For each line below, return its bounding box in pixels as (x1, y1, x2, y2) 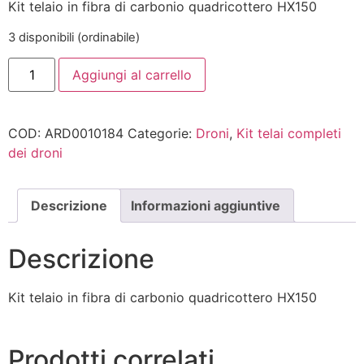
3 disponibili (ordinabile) (8, 29, 140, 45)
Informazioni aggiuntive (131, 197, 280, 214)
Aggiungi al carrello (72, 67, 193, 84)
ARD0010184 (45, 125, 123, 142)
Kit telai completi (236, 125, 341, 142)
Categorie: (128, 125, 196, 142)
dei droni (8, 145, 63, 162)
